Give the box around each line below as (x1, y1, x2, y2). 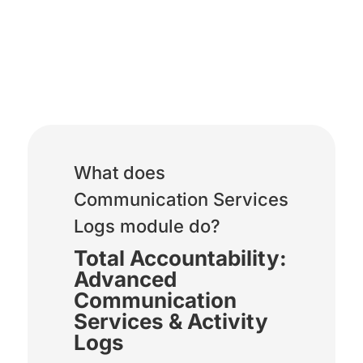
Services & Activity (73, 308, 268, 334)
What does (73, 161, 165, 183)
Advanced (73, 266, 177, 292)
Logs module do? (73, 215, 220, 237)
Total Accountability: (73, 245, 287, 271)
